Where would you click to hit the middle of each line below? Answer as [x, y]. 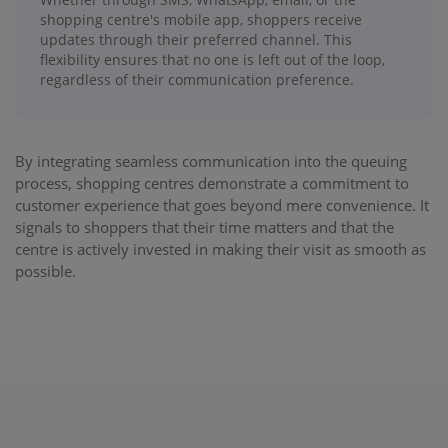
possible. [45, 270]
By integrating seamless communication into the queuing [211, 160]
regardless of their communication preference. [197, 79]
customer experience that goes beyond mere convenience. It [222, 204]
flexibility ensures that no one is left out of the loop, [212, 59]
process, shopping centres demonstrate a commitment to [212, 182]
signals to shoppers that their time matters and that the [204, 226]
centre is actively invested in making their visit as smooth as [220, 248]
